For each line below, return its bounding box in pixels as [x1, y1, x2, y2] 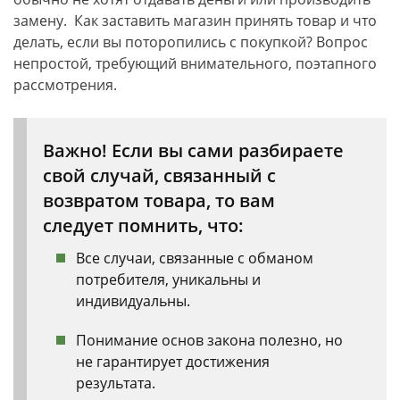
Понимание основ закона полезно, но [76, 330, 343, 350]
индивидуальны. [76, 291, 190, 311]
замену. [13, 11, 71, 30]
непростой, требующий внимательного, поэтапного [13, 54, 377, 73]
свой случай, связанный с [43, 163, 276, 187]
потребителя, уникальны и [76, 270, 261, 289]
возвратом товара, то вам [43, 188, 275, 212]
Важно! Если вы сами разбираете [43, 138, 344, 162]
